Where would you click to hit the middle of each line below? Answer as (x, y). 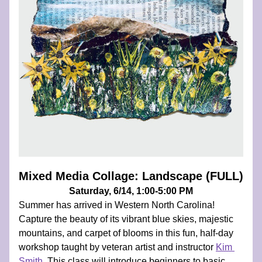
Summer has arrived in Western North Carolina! (117, 205)
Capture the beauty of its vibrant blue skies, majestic (126, 219)
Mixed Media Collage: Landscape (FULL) (131, 176)
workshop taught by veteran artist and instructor (117, 247)
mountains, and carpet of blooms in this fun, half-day (126, 233)
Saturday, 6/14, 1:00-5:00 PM (131, 191)
